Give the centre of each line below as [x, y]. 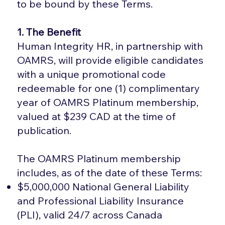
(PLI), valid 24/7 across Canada [90, 214]
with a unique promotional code [92, 74]
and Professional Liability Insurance [101, 200]
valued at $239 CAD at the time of [97, 116]
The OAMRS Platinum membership [99, 158]
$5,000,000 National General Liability [103, 186]
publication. [44, 130]
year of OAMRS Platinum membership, [108, 102]
